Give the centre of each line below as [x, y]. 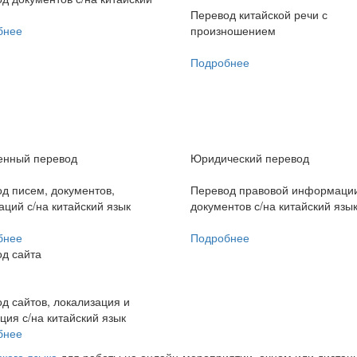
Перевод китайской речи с [259, 15]
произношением [233, 31]
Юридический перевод [250, 158]
